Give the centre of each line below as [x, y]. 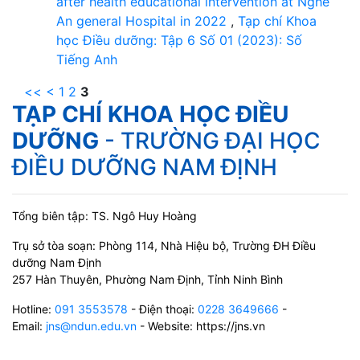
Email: [29, 325]
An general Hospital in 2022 [143, 20]
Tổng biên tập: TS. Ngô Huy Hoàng [104, 215]
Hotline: [33, 309]
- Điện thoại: [164, 309]
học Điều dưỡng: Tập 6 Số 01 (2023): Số [179, 40]
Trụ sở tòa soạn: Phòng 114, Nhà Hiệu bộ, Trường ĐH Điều [164, 245]
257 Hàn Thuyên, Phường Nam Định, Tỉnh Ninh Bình [147, 279]
